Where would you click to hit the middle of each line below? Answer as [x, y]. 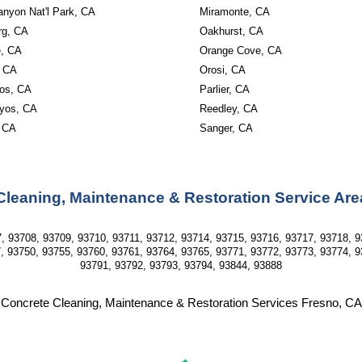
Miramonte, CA [234, 12]
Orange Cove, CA [240, 51]
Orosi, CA [222, 70]
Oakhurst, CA [231, 31]
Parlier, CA [224, 89]
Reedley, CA [228, 109]
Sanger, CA [226, 128]
